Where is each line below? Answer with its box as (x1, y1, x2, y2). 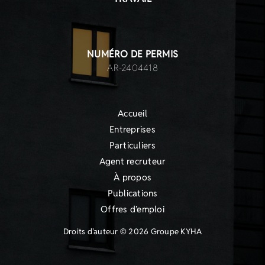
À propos (114, 172, 151, 183)
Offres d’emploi (101, 203, 164, 215)
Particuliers (109, 140, 156, 151)
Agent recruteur (99, 156, 166, 167)
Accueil (118, 108, 147, 119)
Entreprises (109, 124, 156, 135)
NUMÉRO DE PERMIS (87, 48, 178, 60)
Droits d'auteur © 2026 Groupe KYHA (63, 227, 202, 237)
